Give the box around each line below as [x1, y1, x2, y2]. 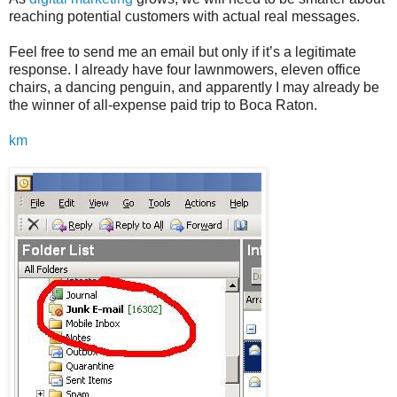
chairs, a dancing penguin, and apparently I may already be [9, 79, 379, 95]
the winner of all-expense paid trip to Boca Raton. [9, 97, 317, 113]
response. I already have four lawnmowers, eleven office [9, 61, 361, 77]
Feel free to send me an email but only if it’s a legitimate [9, 43, 356, 59]
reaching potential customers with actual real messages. [9, 8, 360, 24]
